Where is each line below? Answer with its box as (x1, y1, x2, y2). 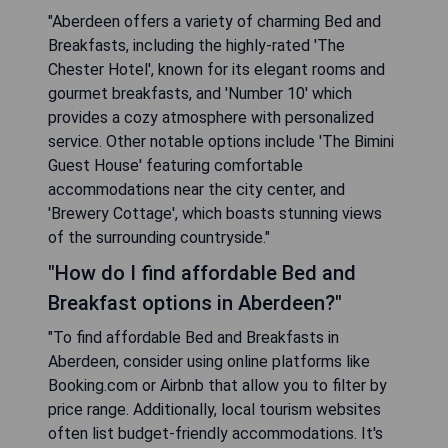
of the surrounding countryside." (48, 228, 270, 247)
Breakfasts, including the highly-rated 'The (48, 36, 345, 55)
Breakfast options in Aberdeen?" (48, 291, 342, 315)
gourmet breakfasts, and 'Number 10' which (48, 84, 352, 103)
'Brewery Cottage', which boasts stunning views (48, 204, 382, 223)
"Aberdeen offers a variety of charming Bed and (48, 12, 381, 31)
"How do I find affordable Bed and (48, 261, 356, 285)
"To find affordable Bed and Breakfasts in (48, 328, 339, 347)
